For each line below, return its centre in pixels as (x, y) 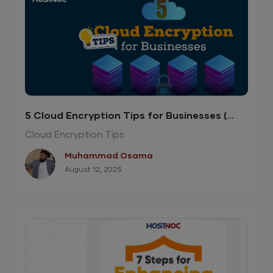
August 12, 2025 (93, 170)
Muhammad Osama (109, 156)
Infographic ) (58, 130)
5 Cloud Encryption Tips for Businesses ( (126, 115)
